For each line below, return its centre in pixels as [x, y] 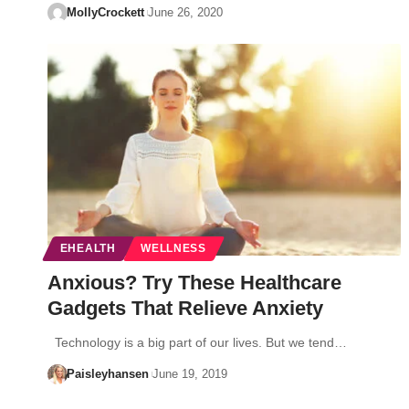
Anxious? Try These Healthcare [194, 282]
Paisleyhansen [107, 373]
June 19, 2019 [189, 373]
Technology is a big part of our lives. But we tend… [197, 342]
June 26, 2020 [185, 12]
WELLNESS [173, 248]
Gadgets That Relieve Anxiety [185, 308]
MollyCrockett [105, 12]
